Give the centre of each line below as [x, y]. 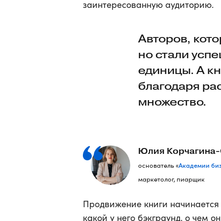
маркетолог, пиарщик [171, 179]
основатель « [158, 165]
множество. [172, 102]
